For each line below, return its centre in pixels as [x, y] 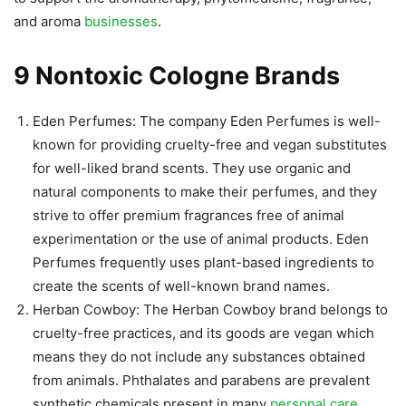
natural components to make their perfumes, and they [205, 191]
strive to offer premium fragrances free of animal [188, 215]
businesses [121, 21]
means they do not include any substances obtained [199, 356]
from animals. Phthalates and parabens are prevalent [201, 380]
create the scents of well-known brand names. [181, 285]
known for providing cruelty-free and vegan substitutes [210, 144]
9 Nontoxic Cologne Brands [177, 75]
